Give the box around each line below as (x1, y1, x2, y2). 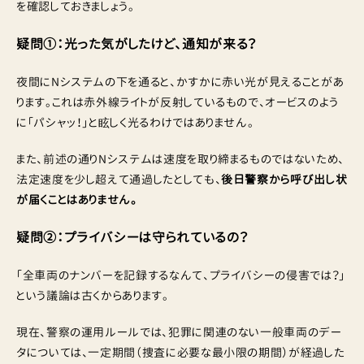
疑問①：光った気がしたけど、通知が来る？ (16, 35, 257, 53)
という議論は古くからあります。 (16, 288, 169, 303)
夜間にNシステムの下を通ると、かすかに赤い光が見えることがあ (16, 74, 344, 89)
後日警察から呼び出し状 (221, 171, 348, 187)
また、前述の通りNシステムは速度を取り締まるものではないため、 (16, 151, 344, 167)
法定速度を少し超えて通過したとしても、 (16, 171, 222, 187)
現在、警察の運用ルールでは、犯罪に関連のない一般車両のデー (16, 324, 342, 340)
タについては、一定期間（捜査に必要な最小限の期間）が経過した (16, 344, 345, 360)
